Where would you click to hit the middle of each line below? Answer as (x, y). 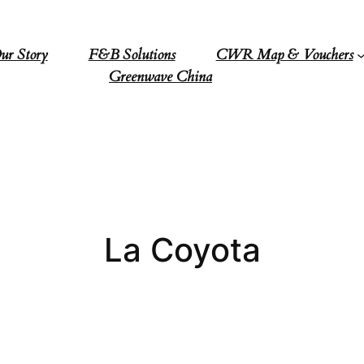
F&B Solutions (132, 55)
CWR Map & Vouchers (284, 55)
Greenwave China (161, 77)
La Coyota (182, 250)
